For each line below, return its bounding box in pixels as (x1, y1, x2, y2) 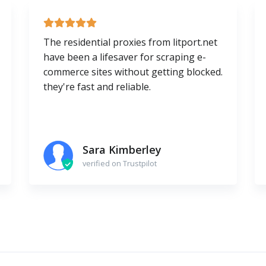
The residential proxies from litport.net (43, 36, 217, 49)
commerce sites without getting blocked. (43, 65, 223, 79)
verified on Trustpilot (82, 157, 157, 169)
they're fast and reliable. (43, 80, 151, 94)
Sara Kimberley (82, 142, 161, 157)
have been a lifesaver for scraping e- (43, 50, 206, 64)
